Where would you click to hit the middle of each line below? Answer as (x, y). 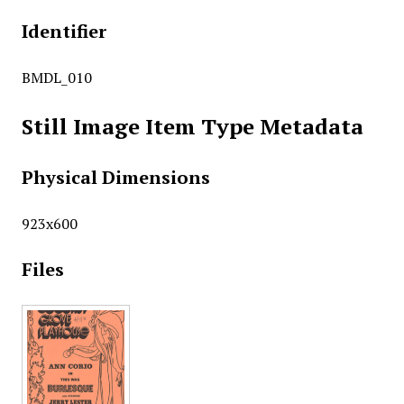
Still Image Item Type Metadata (192, 126)
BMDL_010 (56, 78)
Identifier (64, 31)
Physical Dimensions (115, 177)
